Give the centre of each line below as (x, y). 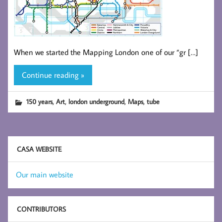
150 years (40, 102)
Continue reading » (53, 75)
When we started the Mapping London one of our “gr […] (106, 52)
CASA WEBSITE (39, 149)
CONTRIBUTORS (41, 209)
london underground (97, 102)
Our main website (45, 174)
